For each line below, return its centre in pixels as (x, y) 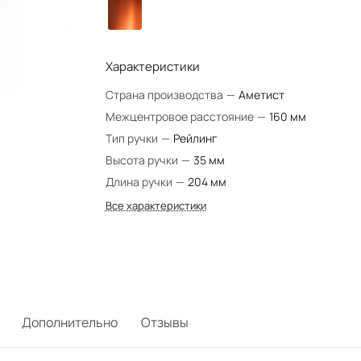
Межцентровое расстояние (180, 116)
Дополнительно (70, 322)
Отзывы (165, 322)
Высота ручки (143, 160)
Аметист (261, 95)
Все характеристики (156, 205)
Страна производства (165, 95)
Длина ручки (140, 182)
